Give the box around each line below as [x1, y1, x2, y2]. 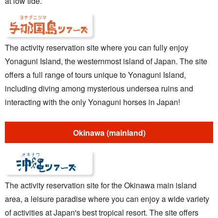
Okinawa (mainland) [73, 127, 145, 138]
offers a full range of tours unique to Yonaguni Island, [5, 69, 186, 80]
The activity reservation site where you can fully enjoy [5, 41, 188, 53]
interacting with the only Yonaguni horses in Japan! [5, 96, 180, 108]
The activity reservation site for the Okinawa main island [5, 180, 197, 191]
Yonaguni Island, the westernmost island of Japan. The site [5, 55, 207, 67]
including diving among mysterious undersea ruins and [5, 82, 193, 94]
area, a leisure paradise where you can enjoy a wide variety [5, 193, 209, 205]
